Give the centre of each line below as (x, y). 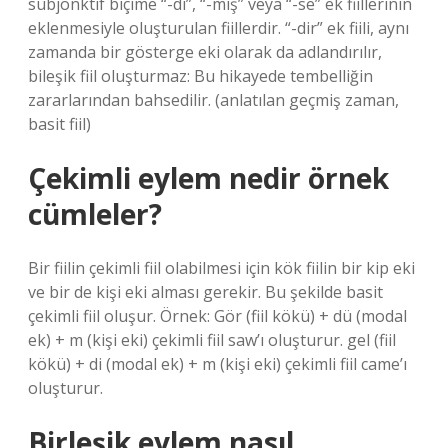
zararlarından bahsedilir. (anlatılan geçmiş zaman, (213, 100)
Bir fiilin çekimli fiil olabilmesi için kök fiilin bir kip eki (221, 268)
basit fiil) (59, 124)
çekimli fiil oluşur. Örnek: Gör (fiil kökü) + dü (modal (217, 316)
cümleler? (95, 214)
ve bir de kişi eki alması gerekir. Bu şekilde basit (205, 292)
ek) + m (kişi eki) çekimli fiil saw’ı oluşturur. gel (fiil (212, 340)
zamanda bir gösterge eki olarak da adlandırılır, (205, 52)
